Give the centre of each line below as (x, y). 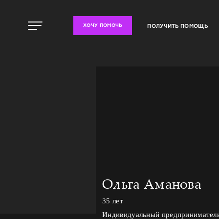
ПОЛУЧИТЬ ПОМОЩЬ (177, 26)
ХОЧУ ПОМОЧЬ (103, 26)
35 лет (113, 201)
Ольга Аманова (152, 184)
